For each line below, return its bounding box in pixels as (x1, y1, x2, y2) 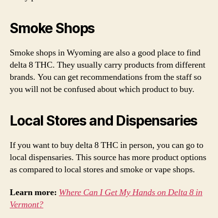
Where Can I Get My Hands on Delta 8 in (59, 187, 202, 198)
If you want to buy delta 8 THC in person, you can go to (10, 139, 203, 151)
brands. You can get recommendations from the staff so (10, 71, 201, 83)
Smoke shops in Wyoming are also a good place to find (10, 47, 200, 58)
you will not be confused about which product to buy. (10, 83, 195, 95)
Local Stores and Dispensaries (10, 112, 198, 129)
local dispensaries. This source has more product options (10, 151, 206, 163)
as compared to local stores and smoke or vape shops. (10, 163, 195, 175)
